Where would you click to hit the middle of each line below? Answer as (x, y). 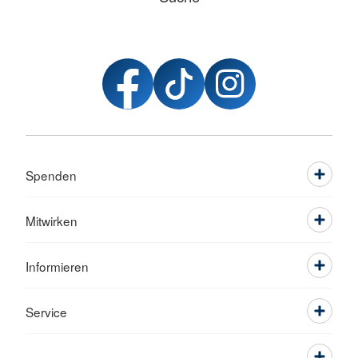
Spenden (51, 175)
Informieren (57, 266)
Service (46, 312)
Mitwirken (52, 221)
